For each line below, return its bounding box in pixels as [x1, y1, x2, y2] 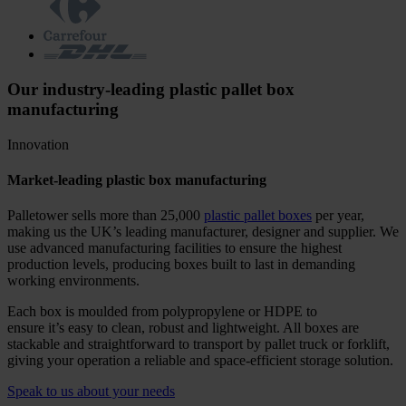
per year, [312, 208, 364, 224]
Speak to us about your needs [7, 383, 175, 400]
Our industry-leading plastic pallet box [7, 80, 295, 100]
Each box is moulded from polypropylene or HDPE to [7, 304, 317, 320]
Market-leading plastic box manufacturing [7, 172, 266, 188]
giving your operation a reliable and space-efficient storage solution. [7, 353, 393, 369]
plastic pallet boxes [204, 208, 312, 224]
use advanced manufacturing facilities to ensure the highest [7, 240, 342, 256]
